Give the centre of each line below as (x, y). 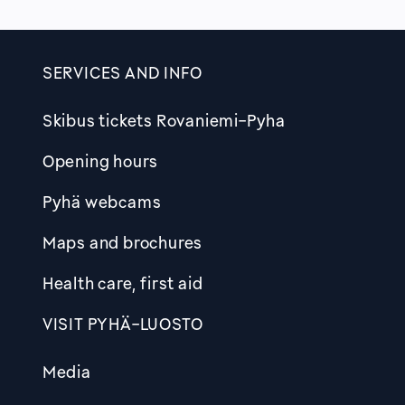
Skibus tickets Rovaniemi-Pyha (164, 120)
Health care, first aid (122, 283)
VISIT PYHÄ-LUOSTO (122, 324)
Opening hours (100, 161)
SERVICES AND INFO (122, 72)
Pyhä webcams (102, 202)
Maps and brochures (122, 242)
